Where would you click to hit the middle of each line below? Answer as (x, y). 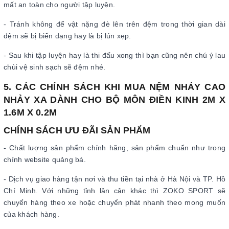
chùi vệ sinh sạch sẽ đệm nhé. (55, 67)
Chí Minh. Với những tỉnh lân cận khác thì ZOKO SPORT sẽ (114, 191)
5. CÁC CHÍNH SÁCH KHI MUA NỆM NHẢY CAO (114, 87)
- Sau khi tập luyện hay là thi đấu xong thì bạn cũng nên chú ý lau (114, 55)
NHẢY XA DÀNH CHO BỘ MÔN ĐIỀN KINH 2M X (114, 100)
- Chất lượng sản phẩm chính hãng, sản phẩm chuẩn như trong (114, 148)
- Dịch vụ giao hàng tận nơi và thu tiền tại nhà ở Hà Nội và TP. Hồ (114, 179)
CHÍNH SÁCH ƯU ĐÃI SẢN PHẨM (77, 130)
